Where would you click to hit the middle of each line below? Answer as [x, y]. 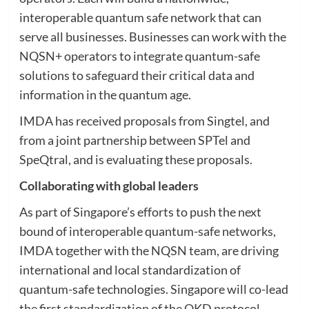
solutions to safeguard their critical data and [137, 75]
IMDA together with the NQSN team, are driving [149, 250]
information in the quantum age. [105, 94]
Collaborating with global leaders [109, 185]
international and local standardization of [130, 269]
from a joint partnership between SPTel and [134, 140]
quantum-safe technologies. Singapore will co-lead [153, 289]
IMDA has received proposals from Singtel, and [144, 120]
